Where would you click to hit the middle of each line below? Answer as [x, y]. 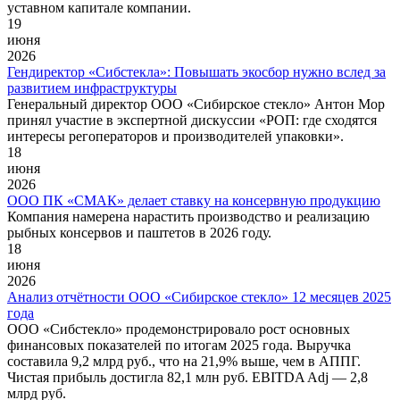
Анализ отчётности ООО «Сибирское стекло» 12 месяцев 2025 [199, 296]
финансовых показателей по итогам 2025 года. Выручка [179, 345]
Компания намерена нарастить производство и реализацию [188, 216]
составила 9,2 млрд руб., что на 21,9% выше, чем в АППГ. [184, 361]
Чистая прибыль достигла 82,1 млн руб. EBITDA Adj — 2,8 [187, 377]
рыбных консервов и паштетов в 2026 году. [139, 232]
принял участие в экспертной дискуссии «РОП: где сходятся [192, 120]
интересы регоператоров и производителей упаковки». [175, 136]
